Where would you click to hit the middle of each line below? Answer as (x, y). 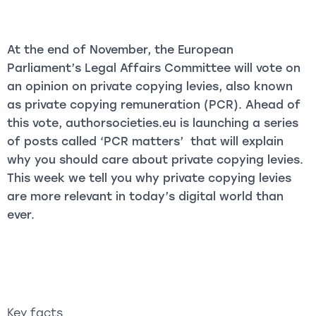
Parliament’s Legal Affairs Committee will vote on (154, 68)
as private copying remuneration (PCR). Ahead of (154, 105)
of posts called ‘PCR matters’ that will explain (145, 141)
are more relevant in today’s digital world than (145, 196)
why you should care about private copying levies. (155, 160)
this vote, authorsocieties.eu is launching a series (153, 123)
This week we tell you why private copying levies (149, 178)
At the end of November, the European (120, 50)
